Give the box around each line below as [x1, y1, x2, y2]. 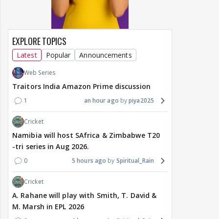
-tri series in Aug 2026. [12, 142, 89, 152]
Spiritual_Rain [116, 156, 154, 165]
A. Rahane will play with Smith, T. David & [12, 191, 157, 200]
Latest [17, 50, 37, 60]
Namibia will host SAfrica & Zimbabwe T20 [12, 131, 160, 140]
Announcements [79, 50, 132, 60]
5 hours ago [72, 156, 107, 165]
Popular [45, 50, 71, 60]
